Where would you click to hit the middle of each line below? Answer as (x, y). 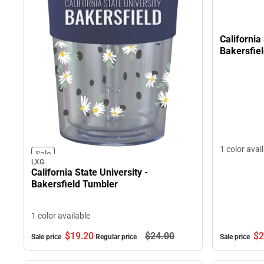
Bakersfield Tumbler (75, 184)
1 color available (61, 215)
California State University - (90, 172)
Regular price (117, 237)
